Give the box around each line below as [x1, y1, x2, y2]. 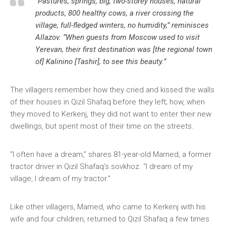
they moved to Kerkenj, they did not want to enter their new [10, 109, 211, 119]
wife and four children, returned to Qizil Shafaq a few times [10, 214, 209, 223]
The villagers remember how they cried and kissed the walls [10, 85, 214, 94]
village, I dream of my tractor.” [10, 174, 110, 183]
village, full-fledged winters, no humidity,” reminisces [35, 21, 209, 30]
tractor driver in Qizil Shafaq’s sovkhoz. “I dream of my [10, 162, 193, 171]
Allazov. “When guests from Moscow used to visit [35, 33, 200, 42]
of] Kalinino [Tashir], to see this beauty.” [35, 57, 166, 66]
